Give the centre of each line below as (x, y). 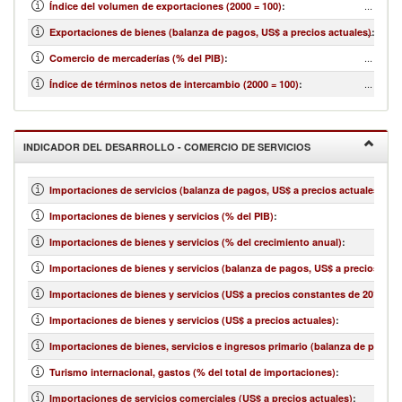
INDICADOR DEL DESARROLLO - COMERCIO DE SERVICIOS (167, 147)
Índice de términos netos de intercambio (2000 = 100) (174, 84)
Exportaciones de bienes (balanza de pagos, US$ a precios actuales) (210, 32)
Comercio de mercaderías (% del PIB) (137, 58)
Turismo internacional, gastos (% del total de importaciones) (192, 372)
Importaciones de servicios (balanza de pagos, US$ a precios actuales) (216, 190)
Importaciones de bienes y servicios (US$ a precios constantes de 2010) (220, 294)
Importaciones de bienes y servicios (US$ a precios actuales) (192, 320)
